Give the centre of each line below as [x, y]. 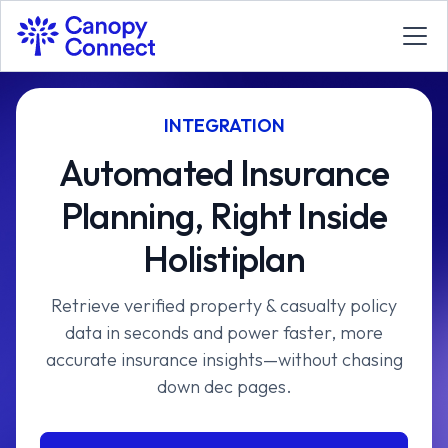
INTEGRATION [224, 125]
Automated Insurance [224, 172]
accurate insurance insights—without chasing [224, 359]
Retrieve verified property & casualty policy [224, 305]
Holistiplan [224, 258]
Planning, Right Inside [224, 215]
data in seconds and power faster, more [224, 332]
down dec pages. [224, 386]
